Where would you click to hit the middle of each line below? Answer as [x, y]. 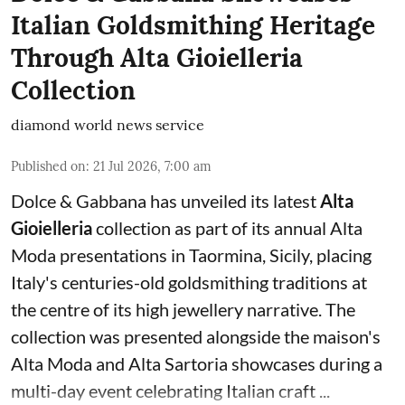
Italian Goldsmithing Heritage [193, 25]
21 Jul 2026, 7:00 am [152, 166]
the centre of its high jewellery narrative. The [183, 309]
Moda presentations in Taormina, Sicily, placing [191, 255]
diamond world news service [108, 125]
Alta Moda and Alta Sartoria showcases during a [197, 363]
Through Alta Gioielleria [157, 58]
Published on [48, 166]
